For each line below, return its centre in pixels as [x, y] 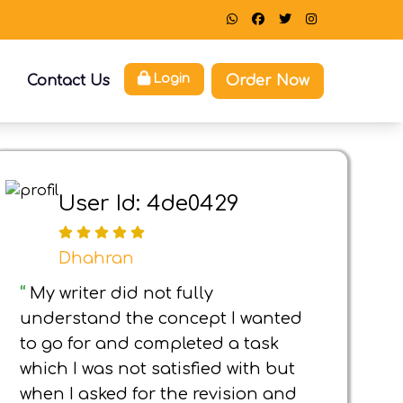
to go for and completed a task [149, 344]
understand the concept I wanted [161, 318]
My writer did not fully [121, 293]
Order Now [268, 81]
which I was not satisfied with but [157, 369]
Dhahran [96, 259]
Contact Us [68, 81]
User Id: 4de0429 [149, 203]
